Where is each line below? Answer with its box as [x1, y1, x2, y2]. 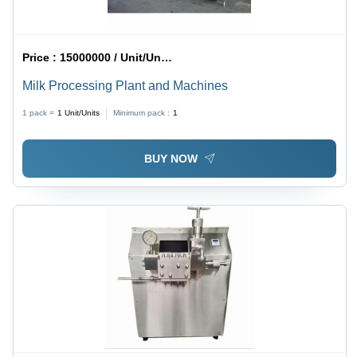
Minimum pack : [113, 108, 171, 118]
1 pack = [22, 108, 55, 118]
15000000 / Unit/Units [60, 51, 162, 65]
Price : [22, 51, 61, 65]
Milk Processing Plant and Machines [22, 79, 229, 93]
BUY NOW [143, 152, 198, 166]
